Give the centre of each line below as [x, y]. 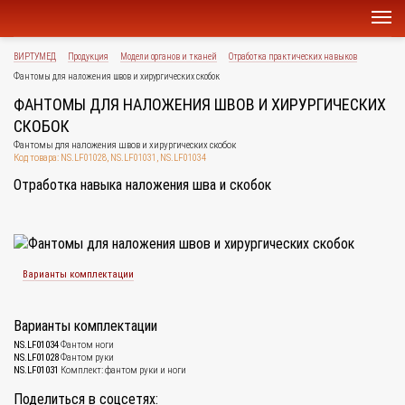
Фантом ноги [86, 345]
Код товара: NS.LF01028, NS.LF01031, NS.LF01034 [110, 158]
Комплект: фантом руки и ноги [122, 370]
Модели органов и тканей [169, 57]
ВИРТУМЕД [35, 57]
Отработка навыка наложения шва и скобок [142, 185]
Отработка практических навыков [293, 57]
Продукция [88, 57]
